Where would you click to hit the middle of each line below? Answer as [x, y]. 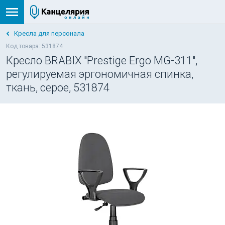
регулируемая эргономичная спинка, [100, 74]
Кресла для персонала [49, 33]
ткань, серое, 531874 [58, 88]
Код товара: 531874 [34, 46]
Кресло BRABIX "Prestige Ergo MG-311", [102, 61]
